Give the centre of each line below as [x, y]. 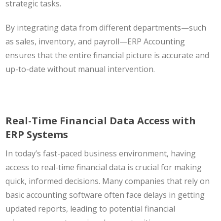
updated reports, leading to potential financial [91, 208]
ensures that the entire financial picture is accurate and [108, 55]
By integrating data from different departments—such [106, 27]
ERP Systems [37, 134]
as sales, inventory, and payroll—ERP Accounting [95, 41]
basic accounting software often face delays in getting [105, 195]
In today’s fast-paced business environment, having [101, 153]
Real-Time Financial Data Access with [101, 120]
